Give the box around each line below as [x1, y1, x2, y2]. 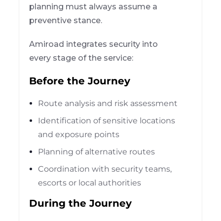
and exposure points [38, 129, 120, 139]
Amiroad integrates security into [29, 39, 158, 49]
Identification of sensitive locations [38, 115, 176, 125]
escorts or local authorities [38, 178, 142, 187]
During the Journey [29, 197, 132, 209]
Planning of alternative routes [38, 147, 155, 156]
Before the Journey [29, 74, 131, 87]
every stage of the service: [29, 53, 134, 63]
